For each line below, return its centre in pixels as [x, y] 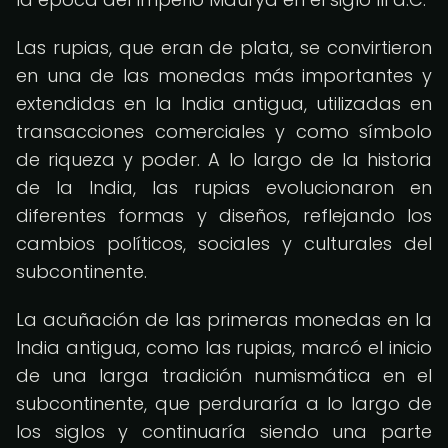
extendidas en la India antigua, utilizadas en [224, 103]
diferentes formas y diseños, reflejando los [224, 215]
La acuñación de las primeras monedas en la [224, 319]
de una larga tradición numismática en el [224, 375]
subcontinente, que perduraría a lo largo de [224, 403]
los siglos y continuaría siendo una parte [224, 431]
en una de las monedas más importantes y [224, 75]
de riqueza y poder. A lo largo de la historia [224, 159]
